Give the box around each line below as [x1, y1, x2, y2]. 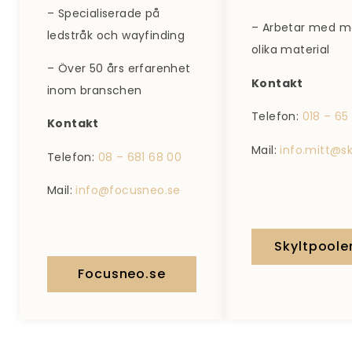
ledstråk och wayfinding [47, 27, 185, 43]
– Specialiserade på [47, 5, 160, 21]
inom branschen [47, 82, 142, 98]
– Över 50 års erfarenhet [47, 60, 191, 76]
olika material [251, 42, 330, 58]
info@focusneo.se [75, 182, 181, 199]
